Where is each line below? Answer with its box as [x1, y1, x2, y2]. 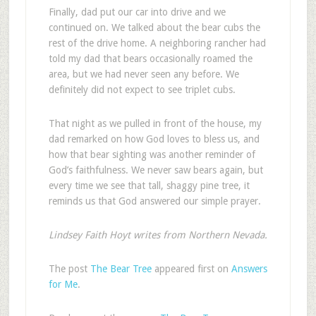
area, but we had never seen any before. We [48, 68, 239, 80]
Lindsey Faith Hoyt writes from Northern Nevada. [48, 229, 267, 241]
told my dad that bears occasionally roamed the [48, 53, 253, 64]
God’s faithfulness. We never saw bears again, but [48, 164, 263, 176]
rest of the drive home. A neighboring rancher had [48, 37, 266, 49]
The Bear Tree [90, 263, 152, 274]
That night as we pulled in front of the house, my [48, 118, 262, 129]
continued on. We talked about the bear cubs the [48, 22, 260, 33]
